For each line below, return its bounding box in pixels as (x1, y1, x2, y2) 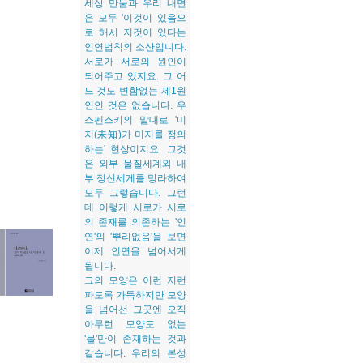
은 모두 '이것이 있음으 (83, 12, 186, 23)
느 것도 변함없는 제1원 (83, 85, 186, 96)
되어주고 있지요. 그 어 (83, 70, 186, 82)
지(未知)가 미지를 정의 (83, 129, 186, 140)
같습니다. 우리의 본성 (83, 348, 186, 359)
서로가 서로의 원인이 (83, 56, 186, 67)
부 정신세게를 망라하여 (83, 173, 186, 184)
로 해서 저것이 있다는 (83, 27, 186, 38)
